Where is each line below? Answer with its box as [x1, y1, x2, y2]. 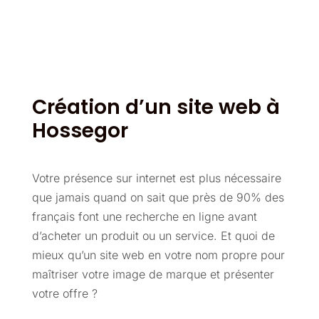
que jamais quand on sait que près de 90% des [31, 190, 284, 204]
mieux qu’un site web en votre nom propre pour [31, 248, 285, 262]
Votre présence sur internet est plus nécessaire [31, 171, 281, 185]
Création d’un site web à [31, 93, 280, 121]
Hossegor [31, 117, 128, 145]
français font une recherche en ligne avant [31, 209, 257, 224]
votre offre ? [31, 286, 98, 300]
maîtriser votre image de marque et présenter [31, 267, 274, 281]
